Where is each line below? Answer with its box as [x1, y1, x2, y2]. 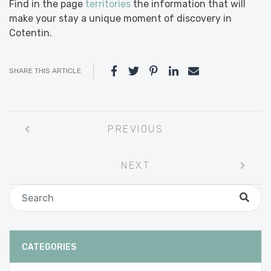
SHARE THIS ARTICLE [9, 66, 81, 75]
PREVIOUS [108, 123, 163, 135]
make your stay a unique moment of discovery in [9, 12, 232, 24]
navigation [8, 128, 83, 148]
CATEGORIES [22, 241, 76, 252]
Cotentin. [9, 27, 52, 39]
